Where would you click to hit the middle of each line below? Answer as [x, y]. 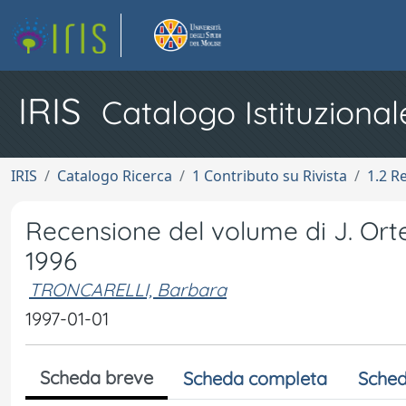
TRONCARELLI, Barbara [128, 290]
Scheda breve [97, 377]
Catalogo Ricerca [115, 176]
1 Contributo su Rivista [270, 176]
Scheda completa [255, 378]
